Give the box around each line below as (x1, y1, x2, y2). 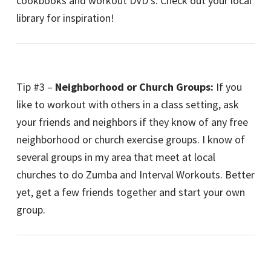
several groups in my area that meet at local (16, 150, 215, 165)
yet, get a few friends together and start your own (16, 185, 245, 200)
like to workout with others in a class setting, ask (16, 97, 239, 112)
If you (214, 80, 242, 94)
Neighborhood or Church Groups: (55, 80, 214, 94)
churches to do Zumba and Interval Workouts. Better (16, 168, 255, 182)
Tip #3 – (16, 80, 55, 94)
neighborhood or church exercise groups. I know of (16, 132, 245, 147)
